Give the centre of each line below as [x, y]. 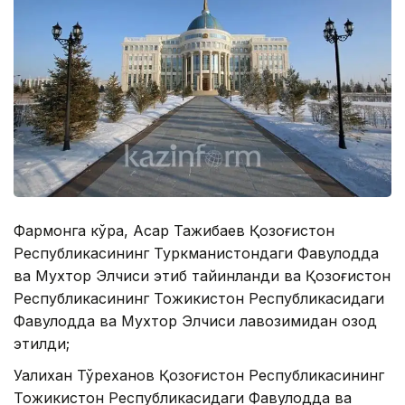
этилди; [42, 344]
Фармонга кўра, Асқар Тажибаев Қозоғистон [174, 231]
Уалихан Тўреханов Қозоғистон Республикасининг [199, 376]
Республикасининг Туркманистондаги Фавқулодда [196, 254]
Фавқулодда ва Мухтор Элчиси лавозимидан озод [195, 321]
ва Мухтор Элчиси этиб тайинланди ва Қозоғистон [202, 276]
